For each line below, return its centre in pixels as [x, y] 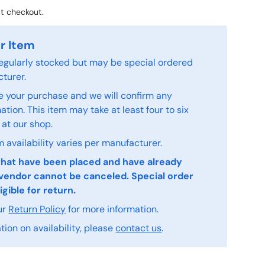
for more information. [112, 209]
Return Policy [37, 209]
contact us [139, 228]
